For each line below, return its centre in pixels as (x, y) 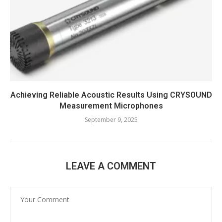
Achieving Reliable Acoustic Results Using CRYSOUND (111, 95)
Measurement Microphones (111, 106)
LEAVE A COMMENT (111, 166)
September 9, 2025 (111, 119)
